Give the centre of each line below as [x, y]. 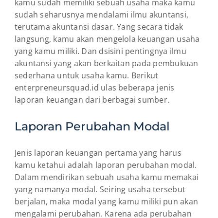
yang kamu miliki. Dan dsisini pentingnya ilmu [100, 51]
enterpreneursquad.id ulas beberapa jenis [95, 87]
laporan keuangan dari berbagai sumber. [92, 100]
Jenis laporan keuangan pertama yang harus [98, 153]
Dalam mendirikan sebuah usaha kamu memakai [107, 177]
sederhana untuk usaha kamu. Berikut [87, 75]
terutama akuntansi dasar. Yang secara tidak [99, 27]
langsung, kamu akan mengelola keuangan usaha [107, 39]
